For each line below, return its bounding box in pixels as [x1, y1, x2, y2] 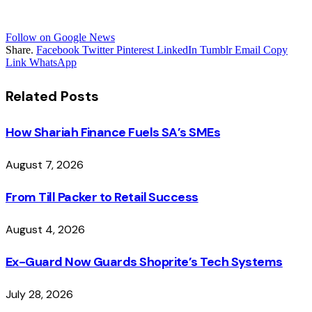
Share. [6, 43, 33, 56]
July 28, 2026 [6, 286, 73, 302]
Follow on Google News [6, 31, 115, 43]
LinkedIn [157, 43, 197, 56]
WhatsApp [29, 56, 77, 68]
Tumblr [200, 43, 232, 56]
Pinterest [116, 43, 154, 56]
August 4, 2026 [6, 221, 85, 237]
